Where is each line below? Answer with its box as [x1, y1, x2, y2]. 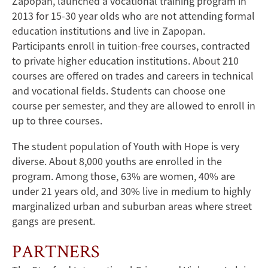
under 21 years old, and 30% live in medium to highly [12, 184, 251, 199]
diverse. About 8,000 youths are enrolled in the [12, 154, 222, 169]
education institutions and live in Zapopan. [12, 24, 205, 38]
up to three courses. [12, 114, 102, 128]
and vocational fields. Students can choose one [12, 84, 226, 98]
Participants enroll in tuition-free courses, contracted [12, 39, 250, 53]
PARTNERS [12, 239, 99, 263]
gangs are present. [12, 214, 95, 229]
